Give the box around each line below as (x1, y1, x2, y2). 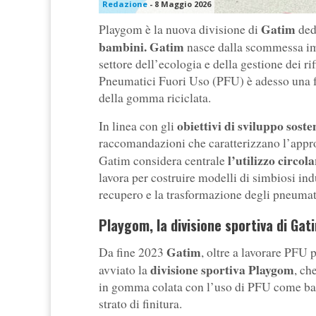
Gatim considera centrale (99, 152, 225, 169)
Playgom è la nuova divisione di (99, 21, 261, 38)
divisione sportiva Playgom (150, 260, 294, 279)
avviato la (99, 262, 150, 279)
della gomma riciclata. (99, 90, 211, 107)
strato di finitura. (99, 296, 182, 312)
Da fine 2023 (99, 244, 166, 261)
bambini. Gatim (99, 37, 187, 56)
